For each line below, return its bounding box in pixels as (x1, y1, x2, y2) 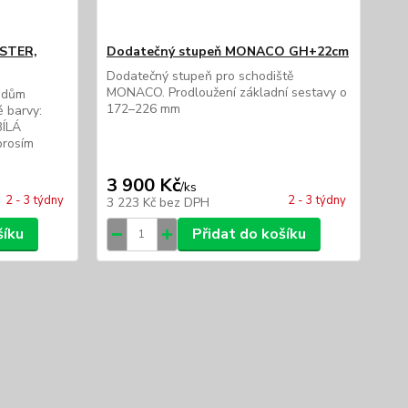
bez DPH (158, 193, 209, 211)
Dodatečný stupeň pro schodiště (106, 66, 293, 85)
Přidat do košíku (191, 223, 306, 244)
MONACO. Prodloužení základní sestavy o (106, 83, 347, 101)
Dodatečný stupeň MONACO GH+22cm (106, 42, 349, 60)
